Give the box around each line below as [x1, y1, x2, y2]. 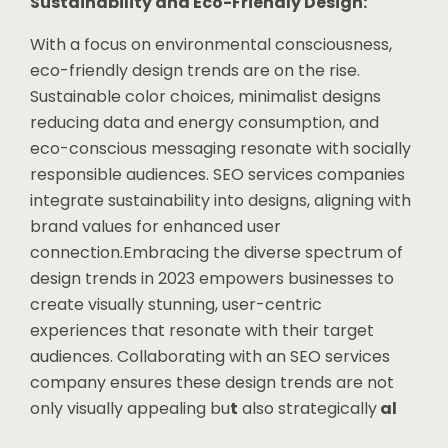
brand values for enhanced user [30, 215, 281, 238]
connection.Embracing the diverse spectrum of [30, 241, 403, 264]
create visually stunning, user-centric [30, 293, 322, 316]
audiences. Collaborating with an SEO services [30, 345, 390, 368]
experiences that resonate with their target [30, 319, 374, 342]
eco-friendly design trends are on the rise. [30, 59, 360, 82]
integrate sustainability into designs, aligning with [30, 189, 411, 212]
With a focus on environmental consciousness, [30, 33, 392, 56]
